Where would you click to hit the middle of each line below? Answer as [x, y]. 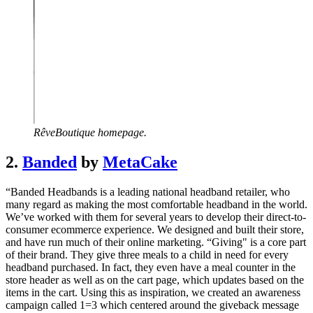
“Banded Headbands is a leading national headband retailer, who [148, 192]
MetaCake [140, 162]
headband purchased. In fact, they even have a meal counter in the [151, 268]
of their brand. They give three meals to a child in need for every [147, 255]
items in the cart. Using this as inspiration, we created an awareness [153, 293]
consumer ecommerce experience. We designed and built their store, [155, 230]
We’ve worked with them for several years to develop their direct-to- [156, 217]
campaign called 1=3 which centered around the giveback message [152, 305]
